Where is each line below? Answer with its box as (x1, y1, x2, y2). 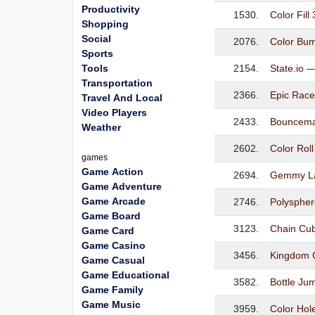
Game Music (82, 299, 141, 310)
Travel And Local (82, 92, 162, 103)
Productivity (82, 4, 140, 15)
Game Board (82, 210, 141, 221)
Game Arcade (82, 195, 146, 207)
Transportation (82, 77, 153, 89)
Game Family (82, 284, 143, 295)
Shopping (82, 18, 129, 30)
